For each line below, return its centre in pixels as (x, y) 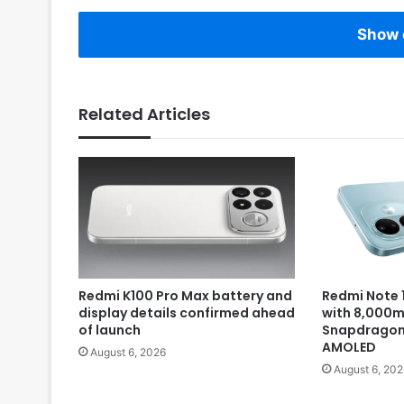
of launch (110, 330)
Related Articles (144, 114)
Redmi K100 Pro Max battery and (185, 295)
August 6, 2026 (128, 352)
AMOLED (349, 347)
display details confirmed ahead (187, 312)
